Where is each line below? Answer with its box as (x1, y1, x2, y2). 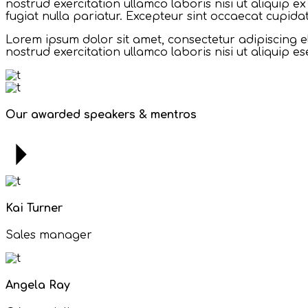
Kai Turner (5, 201, 63, 214)
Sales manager (5, 229, 92, 242)
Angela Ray (5, 279, 70, 292)
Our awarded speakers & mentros (5, 109, 197, 122)
